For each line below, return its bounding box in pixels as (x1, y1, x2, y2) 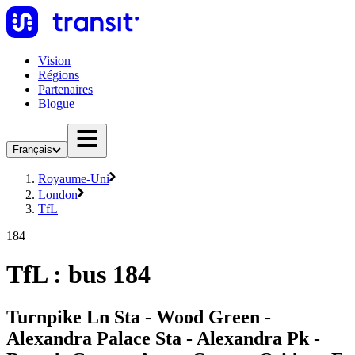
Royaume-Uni (38, 172, 109, 185)
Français (13, 143, 52, 155)
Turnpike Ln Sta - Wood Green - (6, 306, 271, 327)
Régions (38, 68, 79, 82)
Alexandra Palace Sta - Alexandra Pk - (6, 327, 320, 349)
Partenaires (38, 82, 93, 96)
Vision (38, 54, 71, 67)
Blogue (38, 97, 74, 110)
